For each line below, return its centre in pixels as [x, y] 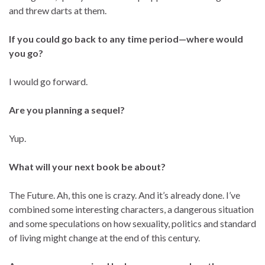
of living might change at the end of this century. [104, 238]
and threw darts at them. [58, 11]
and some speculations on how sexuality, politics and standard [132, 224]
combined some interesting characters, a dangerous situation [131, 209]
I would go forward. [48, 82]
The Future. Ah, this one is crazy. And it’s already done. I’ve [125, 195]
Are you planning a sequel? [67, 110]
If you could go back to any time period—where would [126, 39]
